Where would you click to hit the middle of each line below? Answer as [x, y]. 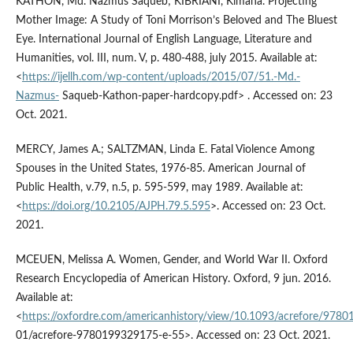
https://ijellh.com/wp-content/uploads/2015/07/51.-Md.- [161, 78]
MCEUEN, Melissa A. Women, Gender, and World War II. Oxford [171, 260]
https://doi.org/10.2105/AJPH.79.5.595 [116, 207]
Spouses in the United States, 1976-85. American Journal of [160, 169]
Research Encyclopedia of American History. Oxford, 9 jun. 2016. [173, 279]
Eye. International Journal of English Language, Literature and [163, 40]
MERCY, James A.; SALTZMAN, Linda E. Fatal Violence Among [165, 150]
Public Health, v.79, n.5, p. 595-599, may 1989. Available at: [159, 188]
